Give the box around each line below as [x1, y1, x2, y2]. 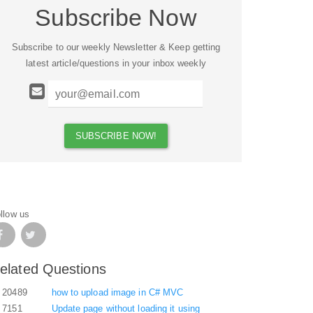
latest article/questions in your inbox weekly [26, 57, 206, 68]
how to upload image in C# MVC [51, 287, 184, 298]
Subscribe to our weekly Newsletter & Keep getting [11, 41, 221, 52]
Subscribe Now [35, 4, 197, 31]
